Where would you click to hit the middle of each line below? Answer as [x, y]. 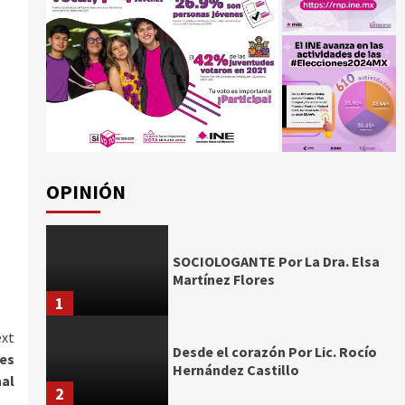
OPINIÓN [85, 192]
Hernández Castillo [236, 370]
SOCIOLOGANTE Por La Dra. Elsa [277, 262]
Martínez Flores [224, 280]
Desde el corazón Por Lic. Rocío [275, 352]
